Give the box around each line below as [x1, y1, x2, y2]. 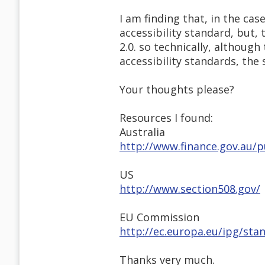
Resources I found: [119, 111, 213, 125]
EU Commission [119, 210, 199, 225]
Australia [119, 125, 165, 140]
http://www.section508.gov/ [119, 182, 260, 196]
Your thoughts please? [119, 82, 234, 97]
